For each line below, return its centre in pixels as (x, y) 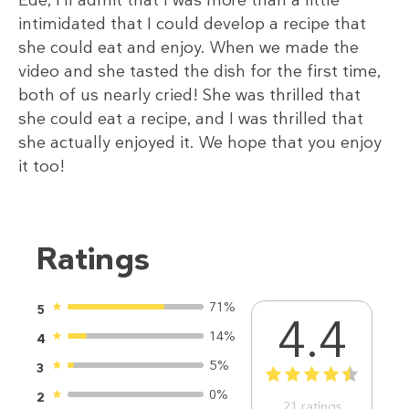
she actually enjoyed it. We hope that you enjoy (200, 143)
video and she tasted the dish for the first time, (199, 72)
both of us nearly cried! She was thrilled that (189, 95)
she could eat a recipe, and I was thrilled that (191, 119)
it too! (42, 167)
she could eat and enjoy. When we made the (189, 48)
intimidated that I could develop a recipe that (192, 24)
